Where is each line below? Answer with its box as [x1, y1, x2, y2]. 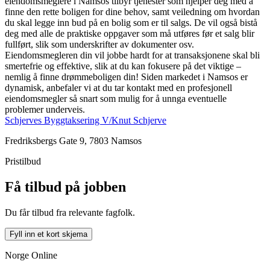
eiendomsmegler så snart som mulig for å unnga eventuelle [5, 93, 227, 104]
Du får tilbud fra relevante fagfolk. [5, 207, 135, 218]
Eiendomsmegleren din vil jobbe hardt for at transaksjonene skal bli [5, 49, 260, 60]
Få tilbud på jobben [5, 178, 126, 195]
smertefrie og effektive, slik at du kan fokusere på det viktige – [5, 60, 241, 71]
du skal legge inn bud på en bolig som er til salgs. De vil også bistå [5, 17, 257, 28]
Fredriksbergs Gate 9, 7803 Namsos [5, 135, 142, 146]
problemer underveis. [5, 104, 85, 115]
